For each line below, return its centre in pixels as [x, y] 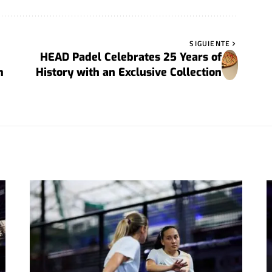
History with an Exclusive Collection [128, 72]
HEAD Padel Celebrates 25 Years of [131, 57]
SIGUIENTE [210, 43]
